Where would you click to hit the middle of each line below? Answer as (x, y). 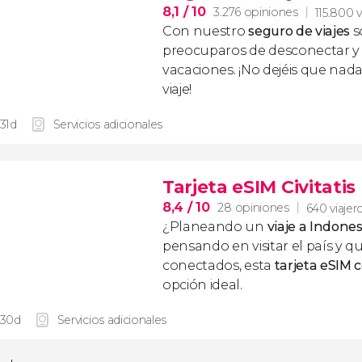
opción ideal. (202, 285)
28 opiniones (253, 208)
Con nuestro (206, 31)
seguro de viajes (299, 31)
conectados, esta (219, 265)
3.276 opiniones (256, 12)
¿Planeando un (215, 227)
